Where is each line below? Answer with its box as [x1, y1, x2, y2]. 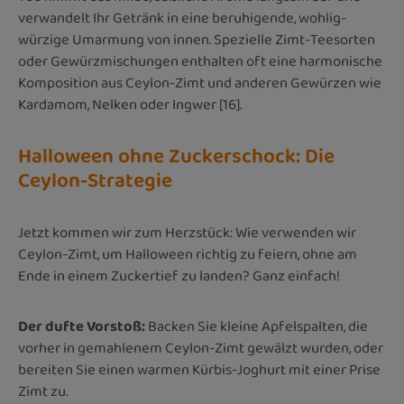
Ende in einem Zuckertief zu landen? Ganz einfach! [18, 264, 340, 288]
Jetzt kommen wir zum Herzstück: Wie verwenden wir [18, 221, 356, 244]
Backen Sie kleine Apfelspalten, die [145, 315, 368, 338]
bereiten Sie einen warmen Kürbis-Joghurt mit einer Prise [18, 358, 381, 381]
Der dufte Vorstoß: [18, 315, 145, 338]
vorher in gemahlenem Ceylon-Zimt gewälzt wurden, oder [18, 336, 383, 360]
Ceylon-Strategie [18, 165, 172, 197]
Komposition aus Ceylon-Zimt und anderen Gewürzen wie [18, 71, 381, 95]
